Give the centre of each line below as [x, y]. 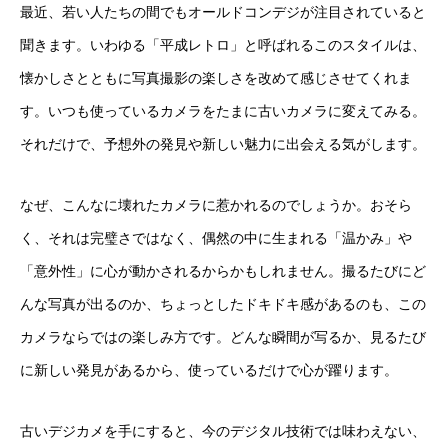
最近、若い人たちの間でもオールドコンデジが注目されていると [223, 12]
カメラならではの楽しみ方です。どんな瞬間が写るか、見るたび [223, 337]
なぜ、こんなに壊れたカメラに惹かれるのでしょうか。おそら [216, 205]
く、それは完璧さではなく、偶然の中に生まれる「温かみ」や [216, 238]
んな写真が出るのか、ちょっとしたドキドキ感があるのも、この [223, 304]
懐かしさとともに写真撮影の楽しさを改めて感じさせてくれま [216, 78]
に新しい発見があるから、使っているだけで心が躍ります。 [209, 370]
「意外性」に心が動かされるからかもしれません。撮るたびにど [223, 271]
